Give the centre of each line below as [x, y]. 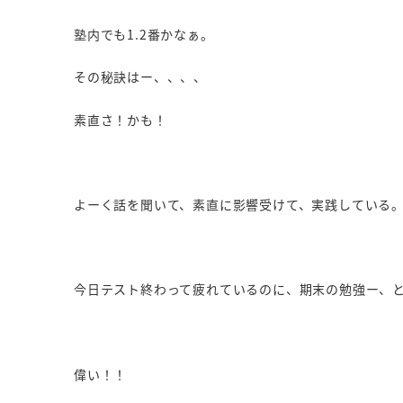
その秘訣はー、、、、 [140, 77]
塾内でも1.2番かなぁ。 [144, 35]
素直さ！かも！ [121, 119]
